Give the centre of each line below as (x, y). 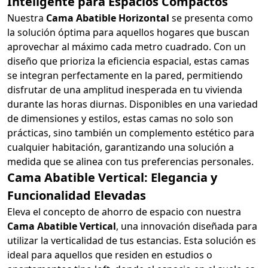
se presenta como (211, 18)
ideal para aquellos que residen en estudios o (110, 255)
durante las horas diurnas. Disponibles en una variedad (133, 104)
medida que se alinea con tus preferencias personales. (130, 161)
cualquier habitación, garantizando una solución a (121, 147)
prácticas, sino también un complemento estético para (131, 133)
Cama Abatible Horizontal (108, 18)
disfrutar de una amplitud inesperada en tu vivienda (125, 89)
